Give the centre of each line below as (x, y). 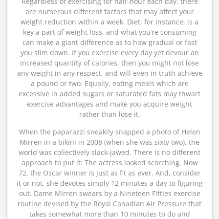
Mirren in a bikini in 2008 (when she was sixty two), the (109, 142)
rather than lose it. (109, 114)
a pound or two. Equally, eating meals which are (109, 83)
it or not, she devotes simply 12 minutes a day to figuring (109, 183)
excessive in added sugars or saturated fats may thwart (109, 94)
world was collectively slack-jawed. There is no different (109, 152)
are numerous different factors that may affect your (109, 11)
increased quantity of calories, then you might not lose (109, 63)
